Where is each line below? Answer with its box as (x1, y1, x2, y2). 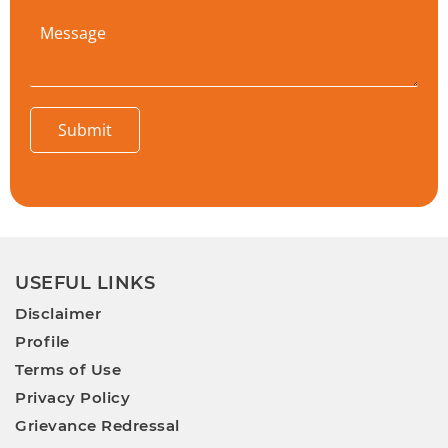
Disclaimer (15, 304, 101, 324)
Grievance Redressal (15, 416, 180, 436)
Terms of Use (15, 360, 121, 380)
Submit (58, 119, 112, 142)
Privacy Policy (15, 388, 130, 408)
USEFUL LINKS (15, 272, 155, 295)
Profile (15, 332, 70, 352)
